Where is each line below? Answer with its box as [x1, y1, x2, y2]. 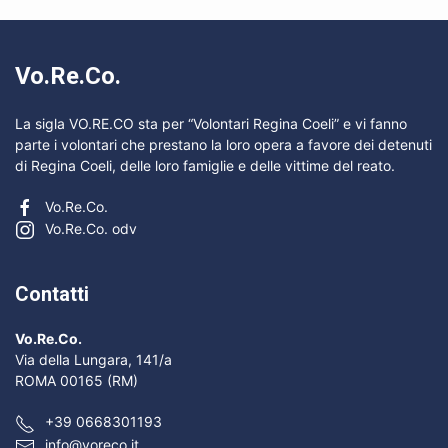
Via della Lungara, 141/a [15, 351, 172, 369]
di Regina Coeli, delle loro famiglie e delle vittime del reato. [15, 157, 395, 174]
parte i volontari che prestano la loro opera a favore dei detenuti [15, 136, 432, 153]
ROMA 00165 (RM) [15, 372, 138, 390]
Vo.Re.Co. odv [45, 220, 137, 238]
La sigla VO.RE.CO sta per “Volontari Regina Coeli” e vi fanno [15, 115, 407, 132]
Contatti [15, 282, 89, 307]
